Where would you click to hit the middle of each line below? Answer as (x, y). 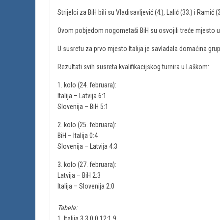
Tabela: (67, 208)
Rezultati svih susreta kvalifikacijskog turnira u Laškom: (133, 67)
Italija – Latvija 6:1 (82, 96)
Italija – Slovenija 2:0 (86, 186)
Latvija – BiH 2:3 (79, 175)
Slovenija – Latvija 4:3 (87, 146)
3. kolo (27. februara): (87, 165)
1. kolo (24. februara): (87, 85)
